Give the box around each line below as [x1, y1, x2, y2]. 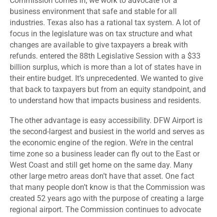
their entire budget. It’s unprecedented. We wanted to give [10, 74, 203, 83]
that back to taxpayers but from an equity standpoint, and [10, 85, 206, 94]
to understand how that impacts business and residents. [10, 96, 201, 106]
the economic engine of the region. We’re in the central [10, 138, 193, 148]
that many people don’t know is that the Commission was [10, 183, 205, 192]
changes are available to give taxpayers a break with [10, 40, 188, 50]
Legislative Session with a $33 [95, 51, 201, 61]
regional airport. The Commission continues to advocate [10, 205, 201, 215]
